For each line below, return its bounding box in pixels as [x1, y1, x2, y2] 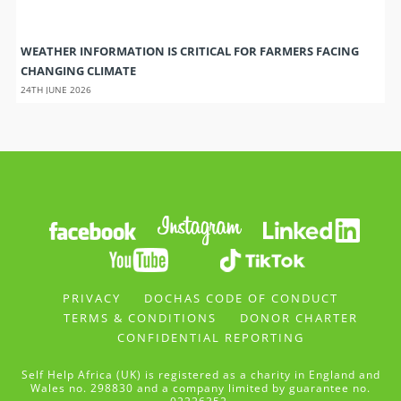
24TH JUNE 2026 [20, 82, 91, 96]
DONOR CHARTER [239, 310, 358, 327]
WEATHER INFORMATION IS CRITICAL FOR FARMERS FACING [20, 42, 359, 59]
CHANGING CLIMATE [20, 62, 136, 79]
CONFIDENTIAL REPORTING [116, 329, 304, 346]
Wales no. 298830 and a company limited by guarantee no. [30, 380, 371, 397]
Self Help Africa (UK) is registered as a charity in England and [21, 367, 380, 383]
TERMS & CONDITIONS [63, 310, 217, 327]
